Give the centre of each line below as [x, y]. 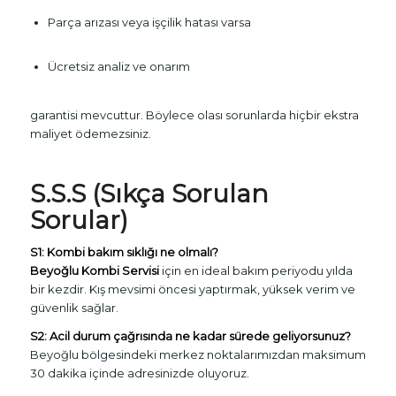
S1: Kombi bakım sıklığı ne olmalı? [124, 251]
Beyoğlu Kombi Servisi [95, 270]
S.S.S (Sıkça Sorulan [149, 193]
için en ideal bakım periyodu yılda [257, 270]
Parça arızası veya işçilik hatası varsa [149, 23]
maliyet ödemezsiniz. [90, 133]
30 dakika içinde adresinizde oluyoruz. [139, 373]
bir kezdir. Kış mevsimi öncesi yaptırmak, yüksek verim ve [192, 289]
